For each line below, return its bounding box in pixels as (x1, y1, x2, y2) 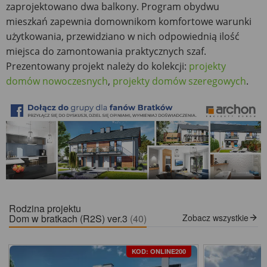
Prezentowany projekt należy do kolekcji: (6, 59, 189, 73)
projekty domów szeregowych (113, 74, 246, 88)
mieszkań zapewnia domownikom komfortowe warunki (6, 14, 252, 28)
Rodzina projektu (9, 201, 81, 216)
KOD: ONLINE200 (132, 247, 186, 256)
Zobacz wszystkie (182, 212, 249, 224)
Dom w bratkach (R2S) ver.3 (9, 212, 130, 226)
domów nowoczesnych (6, 74, 108, 88)
